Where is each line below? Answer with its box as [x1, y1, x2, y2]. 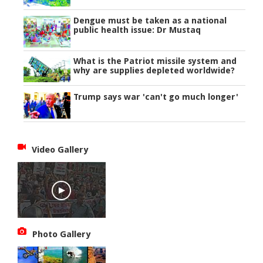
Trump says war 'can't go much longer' [73, 92, 239, 102]
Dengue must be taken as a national [73, 15, 227, 25]
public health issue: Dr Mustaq [73, 25, 201, 35]
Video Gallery [32, 144, 89, 156]
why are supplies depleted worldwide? [73, 66, 235, 76]
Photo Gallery [32, 229, 91, 240]
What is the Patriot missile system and [73, 56, 237, 66]
